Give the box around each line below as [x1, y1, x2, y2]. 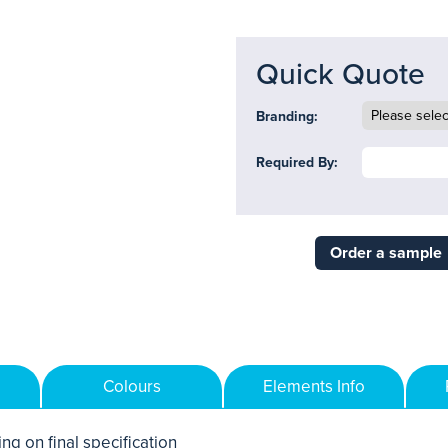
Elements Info [263, 376, 365, 397]
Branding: [256, 108, 318, 125]
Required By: [256, 154, 338, 171]
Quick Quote [256, 56, 425, 93]
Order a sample [329, 243, 442, 263]
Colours [103, 376, 161, 397]
